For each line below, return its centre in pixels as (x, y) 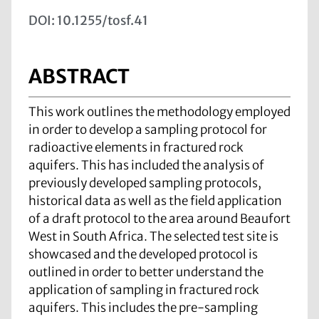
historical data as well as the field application (155, 200)
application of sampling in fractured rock (144, 289)
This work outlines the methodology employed (159, 111)
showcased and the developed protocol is (143, 254)
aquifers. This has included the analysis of (146, 165)
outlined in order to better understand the (146, 272)
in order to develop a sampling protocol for (148, 129)
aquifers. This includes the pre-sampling (143, 307)
